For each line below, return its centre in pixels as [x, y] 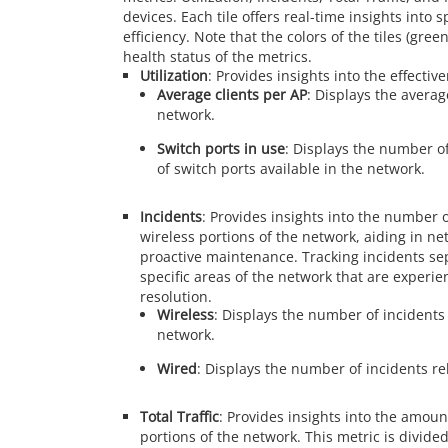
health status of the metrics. [217, 57]
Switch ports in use [220, 148]
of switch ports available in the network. [290, 168]
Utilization [173, 76]
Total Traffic [179, 417]
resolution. [175, 296]
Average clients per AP [231, 94]
